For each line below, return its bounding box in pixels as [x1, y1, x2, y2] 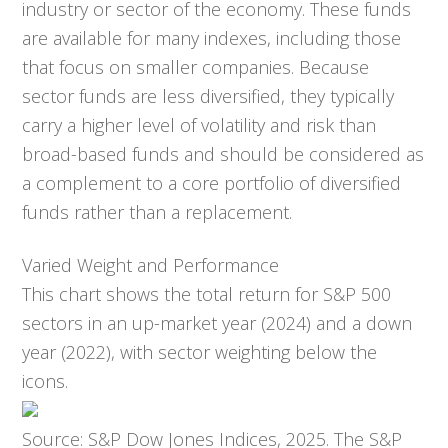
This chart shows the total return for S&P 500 [22, 282, 392, 306]
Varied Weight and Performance [22, 253, 280, 277]
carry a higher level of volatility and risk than [22, 113, 377, 137]
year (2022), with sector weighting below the [22, 340, 378, 364]
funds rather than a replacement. [22, 200, 293, 224]
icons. [22, 369, 69, 393]
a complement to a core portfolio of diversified [22, 171, 402, 195]
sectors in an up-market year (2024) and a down [22, 311, 413, 335]
